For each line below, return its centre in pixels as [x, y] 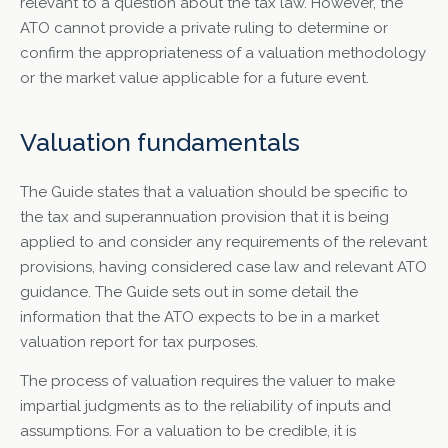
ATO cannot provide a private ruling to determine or [204, 27]
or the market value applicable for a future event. [194, 77]
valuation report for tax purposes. [139, 342]
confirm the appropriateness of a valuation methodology [223, 52]
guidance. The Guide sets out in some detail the [189, 292]
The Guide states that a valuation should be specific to [214, 192]
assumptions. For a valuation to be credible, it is [188, 431]
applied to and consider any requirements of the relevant [223, 242]
